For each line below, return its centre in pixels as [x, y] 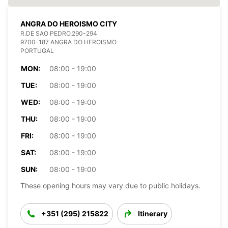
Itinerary [153, 213]
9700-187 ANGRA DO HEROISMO [68, 42]
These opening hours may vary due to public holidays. [110, 185]
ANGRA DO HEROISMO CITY [69, 23]
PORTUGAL [37, 50]
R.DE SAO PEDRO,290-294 [59, 33]
